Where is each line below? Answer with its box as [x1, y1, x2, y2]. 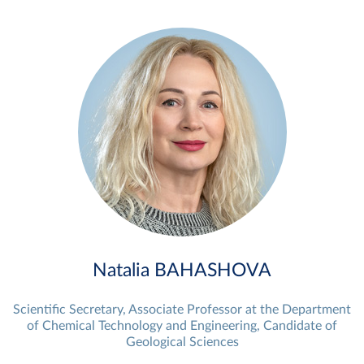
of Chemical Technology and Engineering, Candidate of [27, 318, 337, 332]
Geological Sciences [125, 335, 239, 349]
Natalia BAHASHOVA [93, 260, 271, 279]
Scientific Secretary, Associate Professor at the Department [13, 302, 351, 316]
